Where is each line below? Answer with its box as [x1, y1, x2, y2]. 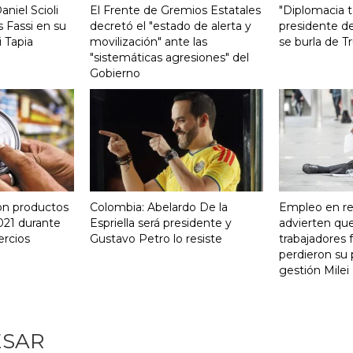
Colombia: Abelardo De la [90, 200, 228, 215]
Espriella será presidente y [90, 216, 232, 231]
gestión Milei [279, 263, 349, 278]
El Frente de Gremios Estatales [90, 2, 261, 17]
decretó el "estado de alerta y [90, 18, 251, 33]
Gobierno [90, 65, 140, 80]
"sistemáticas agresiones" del [90, 50, 249, 65]
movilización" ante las [90, 34, 207, 49]
